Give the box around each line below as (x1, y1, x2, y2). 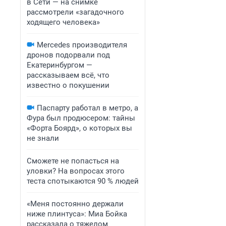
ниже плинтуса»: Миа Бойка (27, 209, 127, 218)
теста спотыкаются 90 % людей (27, 177, 139, 186)
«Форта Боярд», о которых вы (27, 124, 132, 133)
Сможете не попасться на (27, 156, 119, 165)
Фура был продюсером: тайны (27, 114, 135, 123)
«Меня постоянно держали (27, 199, 124, 208)
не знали (27, 134, 59, 143)
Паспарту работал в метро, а (37, 103, 138, 112)
